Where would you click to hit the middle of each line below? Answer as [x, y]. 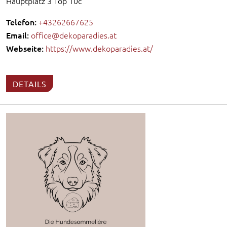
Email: [17, 35]
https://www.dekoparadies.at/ [99, 48]
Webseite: [25, 48]
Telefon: [21, 22]
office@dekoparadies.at [74, 35]
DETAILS [30, 83]
